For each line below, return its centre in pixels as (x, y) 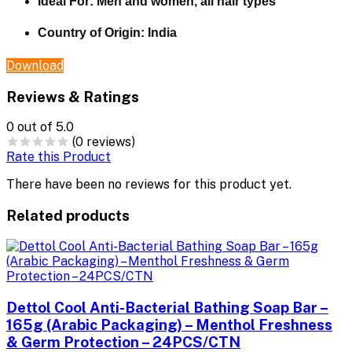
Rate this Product (59, 157)
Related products (68, 216)
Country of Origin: (91, 32)
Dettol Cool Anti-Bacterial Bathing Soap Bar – (167, 307)
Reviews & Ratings (73, 96)
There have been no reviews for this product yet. (149, 185)
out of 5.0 (46, 127)
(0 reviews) (104, 142)
